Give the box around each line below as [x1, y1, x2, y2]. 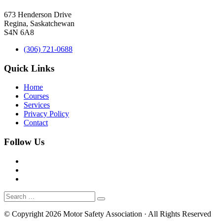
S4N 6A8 [4, 28, 34, 37]
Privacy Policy [24, 110, 69, 118]
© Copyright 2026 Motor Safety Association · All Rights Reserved [4, 209, 211, 218]
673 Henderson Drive [4, 10, 72, 19]
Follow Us [4, 137, 44, 147]
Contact [24, 118, 48, 127]
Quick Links [4, 63, 54, 74]
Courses [24, 92, 49, 101]
